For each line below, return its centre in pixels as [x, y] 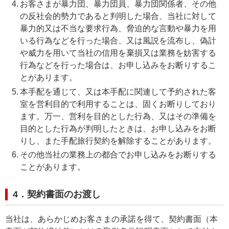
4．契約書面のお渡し [57, 194]
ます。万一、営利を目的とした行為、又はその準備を [118, 116]
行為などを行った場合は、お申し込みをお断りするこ [118, 65]
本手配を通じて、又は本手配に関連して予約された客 [118, 91]
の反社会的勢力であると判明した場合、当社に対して [118, 16]
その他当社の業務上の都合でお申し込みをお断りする [118, 154]
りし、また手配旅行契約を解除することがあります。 [118, 141]
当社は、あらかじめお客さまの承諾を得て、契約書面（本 [111, 219]
